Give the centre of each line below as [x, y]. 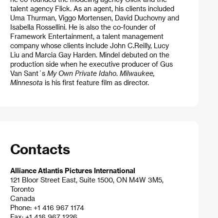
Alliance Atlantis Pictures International [73, 171]
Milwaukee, [137, 73]
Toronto [22, 189]
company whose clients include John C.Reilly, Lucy [89, 45]
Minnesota [26, 82]
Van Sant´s [28, 73]
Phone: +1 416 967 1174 [47, 208]
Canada [22, 199]
